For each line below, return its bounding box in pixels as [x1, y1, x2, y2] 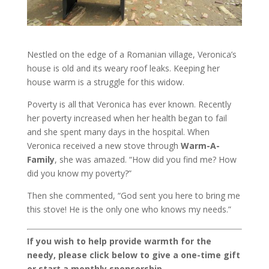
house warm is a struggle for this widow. [26, 76, 184, 88]
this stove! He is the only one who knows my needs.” [26, 204, 231, 216]
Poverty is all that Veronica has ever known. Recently [26, 98, 231, 110]
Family [26, 154, 55, 166]
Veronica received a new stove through [26, 140, 181, 152]
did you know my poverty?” [26, 168, 131, 180]
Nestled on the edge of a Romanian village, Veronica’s [26, 49, 237, 61]
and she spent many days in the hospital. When [26, 126, 210, 138]
